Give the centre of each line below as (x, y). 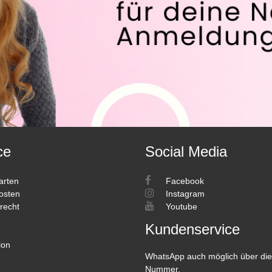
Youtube (180, 206)
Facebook (184, 181)
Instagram (184, 193)
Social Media (186, 151)
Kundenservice (192, 229)
